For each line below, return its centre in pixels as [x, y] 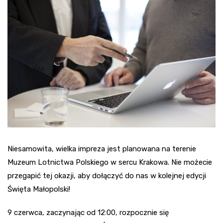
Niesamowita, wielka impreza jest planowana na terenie [102, 149]
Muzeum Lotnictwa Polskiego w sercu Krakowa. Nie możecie [110, 162]
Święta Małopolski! [39, 189]
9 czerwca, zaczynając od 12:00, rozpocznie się [88, 212]
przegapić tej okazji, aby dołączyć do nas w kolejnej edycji [107, 175]
